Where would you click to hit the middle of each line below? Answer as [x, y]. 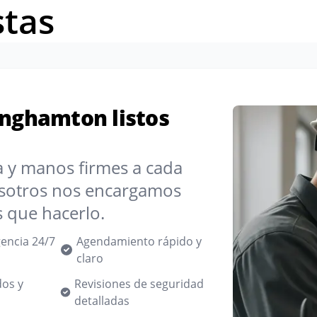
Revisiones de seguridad [139, 284]
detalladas [102, 301]
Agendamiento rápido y [139, 241]
